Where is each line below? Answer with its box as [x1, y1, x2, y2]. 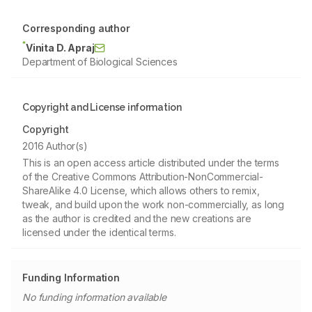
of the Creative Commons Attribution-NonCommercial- [22, 171, 263, 182]
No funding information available [22, 291, 166, 303]
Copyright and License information [22, 102, 182, 113]
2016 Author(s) [22, 140, 88, 152]
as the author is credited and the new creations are [22, 212, 251, 224]
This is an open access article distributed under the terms [22, 157, 279, 169]
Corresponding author [22, 22, 130, 34]
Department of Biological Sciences [22, 56, 178, 68]
